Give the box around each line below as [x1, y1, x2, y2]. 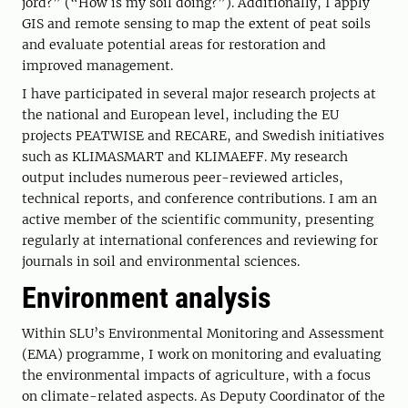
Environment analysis [22, 280, 271, 315]
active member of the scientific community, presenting [22, 211, 373, 228]
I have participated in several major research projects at [22, 86, 376, 102]
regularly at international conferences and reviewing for [22, 232, 378, 249]
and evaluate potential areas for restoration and [22, 36, 326, 53]
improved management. [22, 57, 173, 74]
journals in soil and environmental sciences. [22, 253, 300, 270]
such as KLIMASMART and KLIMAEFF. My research [22, 148, 348, 165]
